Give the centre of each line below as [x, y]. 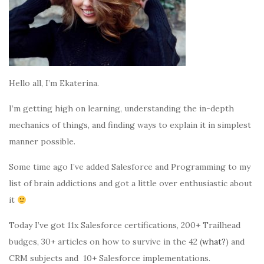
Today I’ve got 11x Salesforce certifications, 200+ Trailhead [125, 225]
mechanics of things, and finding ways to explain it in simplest [130, 125]
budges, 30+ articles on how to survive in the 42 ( [105, 242]
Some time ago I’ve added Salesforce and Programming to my [130, 167]
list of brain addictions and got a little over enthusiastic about [131, 184]
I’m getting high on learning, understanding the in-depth [121, 109]
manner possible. [42, 142]
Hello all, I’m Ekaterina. [54, 83]
